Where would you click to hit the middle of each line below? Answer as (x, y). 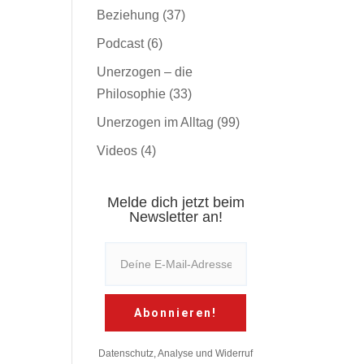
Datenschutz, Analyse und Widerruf (176, 353)
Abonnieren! (176, 312)
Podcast (121, 43)
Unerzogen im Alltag (156, 122)
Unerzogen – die (145, 71)
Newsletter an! (175, 217)
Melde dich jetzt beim (175, 202)
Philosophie (132, 93)
